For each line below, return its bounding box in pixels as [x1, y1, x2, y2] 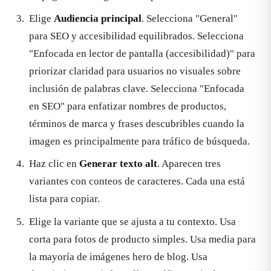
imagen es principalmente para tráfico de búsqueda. [29, 135, 250, 147]
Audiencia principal [54, 12, 142, 24]
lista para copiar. [29, 193, 100, 205]
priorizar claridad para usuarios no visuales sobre [29, 65, 241, 77]
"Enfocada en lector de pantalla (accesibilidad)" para [29, 47, 255, 59]
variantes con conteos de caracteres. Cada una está [29, 175, 245, 188]
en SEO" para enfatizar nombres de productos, [29, 100, 226, 112]
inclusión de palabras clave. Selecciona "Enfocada [29, 82, 244, 94]
